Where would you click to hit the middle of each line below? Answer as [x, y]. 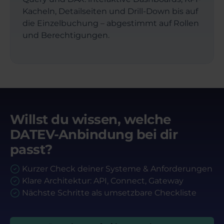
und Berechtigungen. [66, 35]
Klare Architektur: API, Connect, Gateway [103, 180]
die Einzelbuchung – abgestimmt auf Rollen [111, 23]
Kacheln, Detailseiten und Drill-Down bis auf [110, 11]
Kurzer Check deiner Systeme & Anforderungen [117, 168]
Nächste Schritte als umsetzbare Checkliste [109, 192]
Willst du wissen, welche [90, 119]
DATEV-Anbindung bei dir [94, 134]
